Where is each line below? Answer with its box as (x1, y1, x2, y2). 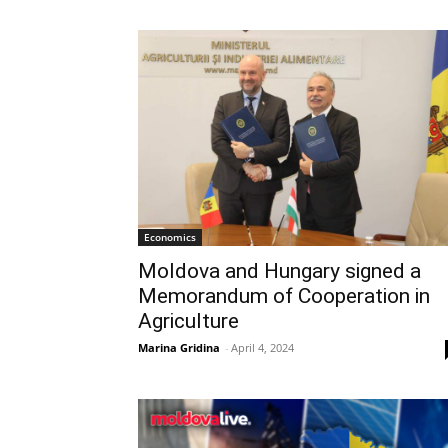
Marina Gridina (138, 340, 220, 356)
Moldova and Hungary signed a (138, 259, 421, 284)
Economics (144, 230, 196, 245)
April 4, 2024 (231, 340, 294, 356)
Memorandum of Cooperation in (138, 284, 430, 309)
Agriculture (138, 309, 239, 334)
